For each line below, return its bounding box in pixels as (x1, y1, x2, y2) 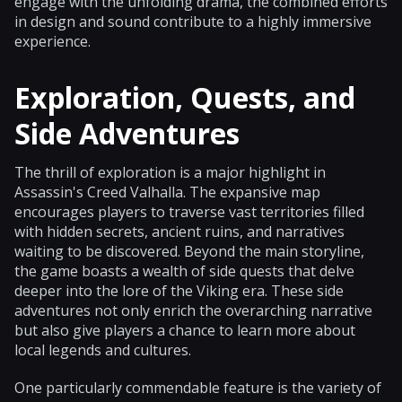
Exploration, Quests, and (14, 77, 355, 117)
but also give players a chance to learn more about (14, 319, 355, 340)
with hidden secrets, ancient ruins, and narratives (14, 221, 345, 241)
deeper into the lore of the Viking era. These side (14, 280, 344, 301)
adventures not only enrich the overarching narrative (14, 300, 372, 320)
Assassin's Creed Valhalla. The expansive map (14, 181, 320, 202)
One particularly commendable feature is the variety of (14, 377, 381, 398)
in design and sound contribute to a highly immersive (14, 11, 371, 31)
